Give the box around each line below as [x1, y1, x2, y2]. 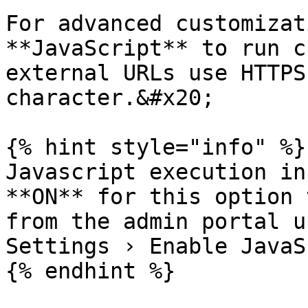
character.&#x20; [5, 85, 214, 110]
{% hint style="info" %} [5, 135, 306, 159]
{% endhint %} [5, 258, 175, 283]
